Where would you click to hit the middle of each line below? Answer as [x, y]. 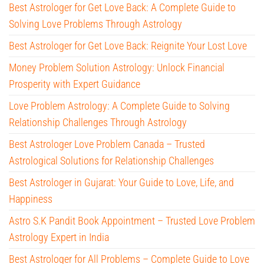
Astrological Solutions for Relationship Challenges [111, 161]
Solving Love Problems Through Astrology [95, 24]
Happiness [31, 199]
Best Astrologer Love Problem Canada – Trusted [107, 144]
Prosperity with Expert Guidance [75, 84]
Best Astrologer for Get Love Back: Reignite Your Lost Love [128, 46]
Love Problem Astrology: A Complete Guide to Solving [119, 106]
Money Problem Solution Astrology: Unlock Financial [117, 68]
